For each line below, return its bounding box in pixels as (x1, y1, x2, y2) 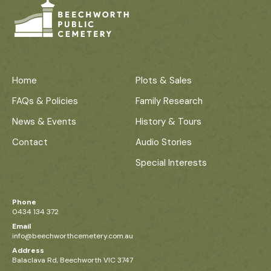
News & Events (12, 116, 76, 128)
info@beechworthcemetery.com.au (12, 231, 133, 241)
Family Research (135, 95, 203, 108)
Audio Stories (135, 136, 192, 149)
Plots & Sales (135, 74, 192, 87)
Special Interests (135, 157, 207, 169)
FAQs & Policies (12, 95, 78, 108)
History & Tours (135, 116, 201, 128)
